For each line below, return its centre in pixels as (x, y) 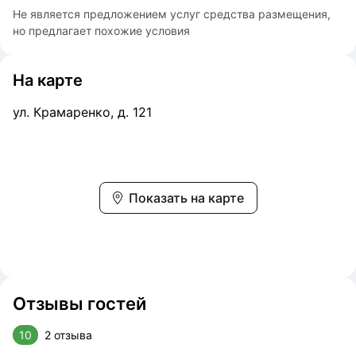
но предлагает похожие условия (101, 31)
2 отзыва (68, 335)
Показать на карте (186, 198)
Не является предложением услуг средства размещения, (172, 14)
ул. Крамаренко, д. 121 (82, 112)
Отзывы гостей (79, 304)
